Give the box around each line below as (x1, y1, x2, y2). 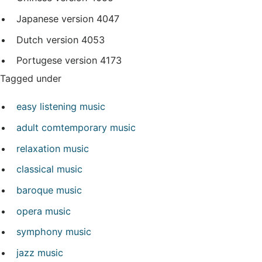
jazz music (16, 246, 63, 258)
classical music (16, 163, 82, 175)
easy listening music (16, 101, 105, 113)
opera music (16, 205, 71, 217)
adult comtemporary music (16, 121, 136, 133)
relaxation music (16, 142, 89, 154)
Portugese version (16, 54, 97, 67)
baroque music (16, 184, 82, 196)
